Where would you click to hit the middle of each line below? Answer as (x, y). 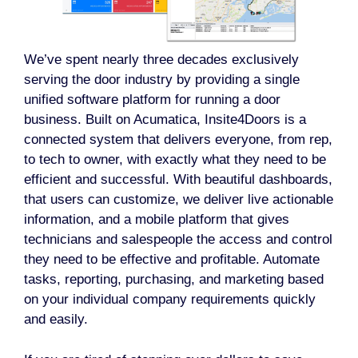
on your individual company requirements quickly (170, 300)
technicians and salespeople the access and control (178, 240)
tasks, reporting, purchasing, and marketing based (174, 280)
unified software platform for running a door (152, 100)
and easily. (56, 320)
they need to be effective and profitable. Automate (172, 260)
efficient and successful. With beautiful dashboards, (178, 180)
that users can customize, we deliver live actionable (179, 200)
